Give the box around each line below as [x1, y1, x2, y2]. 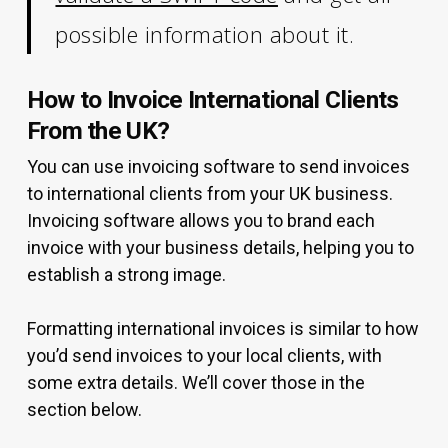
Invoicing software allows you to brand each [26, 210, 376, 231]
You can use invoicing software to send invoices [26, 156, 411, 177]
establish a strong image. [26, 264, 227, 285]
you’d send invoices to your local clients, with [26, 345, 383, 366]
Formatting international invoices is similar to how [26, 318, 420, 339]
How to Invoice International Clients [26, 85, 399, 114]
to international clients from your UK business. [26, 183, 394, 204]
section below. [26, 399, 143, 420]
